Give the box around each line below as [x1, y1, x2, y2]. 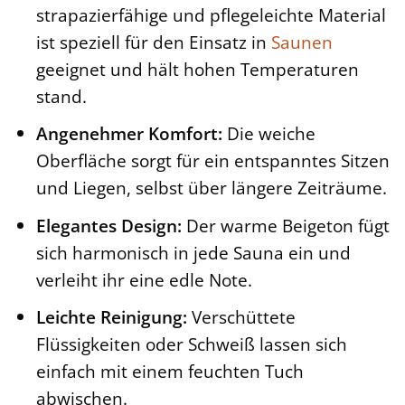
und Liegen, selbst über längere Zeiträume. [35, 175, 387, 201]
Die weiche [221, 121, 316, 146]
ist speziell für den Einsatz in [35, 29, 271, 54]
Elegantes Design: [35, 212, 182, 238]
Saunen [270, 29, 333, 54]
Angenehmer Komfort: [35, 121, 222, 146]
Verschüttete [186, 305, 296, 330]
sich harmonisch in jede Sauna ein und [35, 240, 351, 265]
